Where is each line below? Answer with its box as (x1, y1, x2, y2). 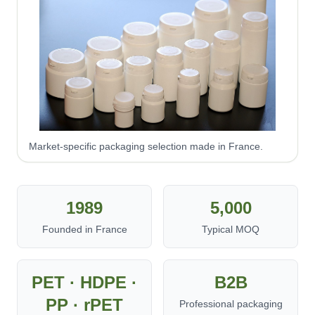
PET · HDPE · (32, 273, 137, 292)
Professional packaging (179, 298, 283, 309)
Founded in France (41, 224, 127, 235)
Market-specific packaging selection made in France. (29, 141, 263, 152)
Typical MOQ (202, 224, 259, 235)
